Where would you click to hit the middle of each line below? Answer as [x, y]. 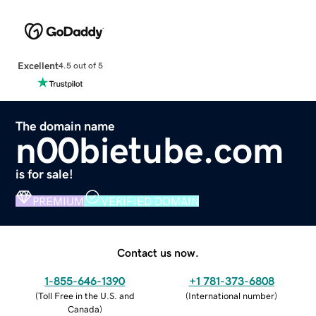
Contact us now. [158, 252]
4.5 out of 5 [80, 66]
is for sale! [45, 174]
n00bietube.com [150, 150]
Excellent [38, 65]
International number [231, 296]
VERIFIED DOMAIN [150, 201]
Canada [83, 309]
